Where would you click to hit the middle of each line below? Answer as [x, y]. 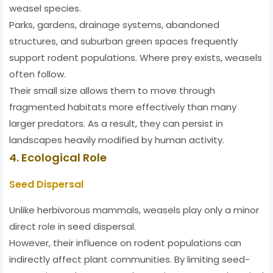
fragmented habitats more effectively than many [123, 107]
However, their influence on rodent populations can [125, 243]
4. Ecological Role [58, 158]
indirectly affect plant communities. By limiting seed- [129, 260]
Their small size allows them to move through [112, 91]
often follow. [37, 74]
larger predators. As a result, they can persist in [116, 124]
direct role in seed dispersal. [73, 227]
